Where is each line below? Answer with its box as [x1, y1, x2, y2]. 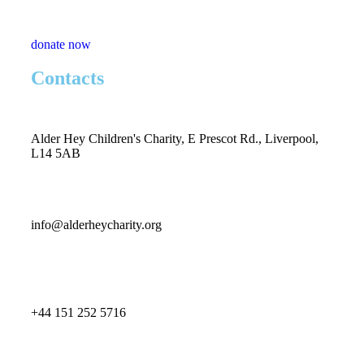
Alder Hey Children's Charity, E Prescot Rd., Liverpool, [31, 131, 318, 145]
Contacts [31, 67, 104, 89]
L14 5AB [31, 145, 80, 160]
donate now [31, 37, 91, 51]
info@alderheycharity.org [31, 217, 162, 232]
